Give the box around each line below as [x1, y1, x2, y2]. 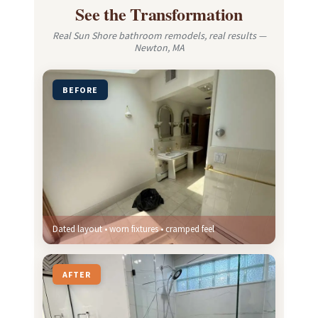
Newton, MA [133, 40, 185, 54]
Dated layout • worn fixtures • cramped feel [53, 222, 214, 235]
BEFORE [62, 84, 98, 95]
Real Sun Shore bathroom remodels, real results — [52, 28, 266, 42]
